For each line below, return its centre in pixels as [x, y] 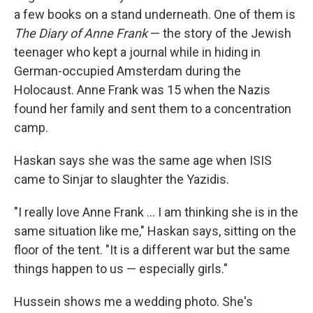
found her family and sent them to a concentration [153, 108]
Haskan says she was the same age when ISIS [143, 160]
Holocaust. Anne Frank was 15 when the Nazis [142, 89]
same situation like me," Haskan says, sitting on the [155, 231]
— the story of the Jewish [219, 33]
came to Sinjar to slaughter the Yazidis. [122, 179]
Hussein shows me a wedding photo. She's [133, 301]
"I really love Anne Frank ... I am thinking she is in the [156, 212]
